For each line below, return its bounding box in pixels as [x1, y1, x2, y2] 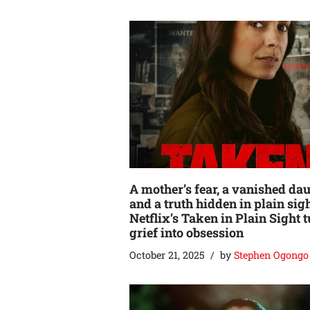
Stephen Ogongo [234, 248, 309, 262]
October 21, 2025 [129, 248, 205, 262]
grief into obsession [129, 224, 244, 241]
